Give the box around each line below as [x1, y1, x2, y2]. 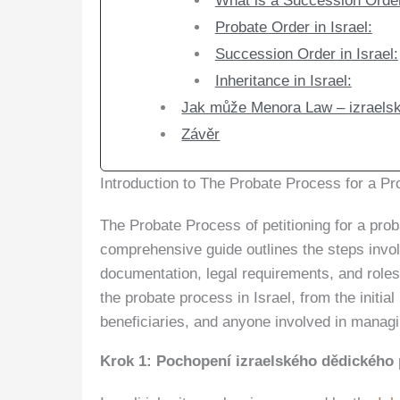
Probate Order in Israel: [214, 19, 372, 37]
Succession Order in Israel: [214, 46, 398, 63]
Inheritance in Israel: [214, 72, 352, 90]
